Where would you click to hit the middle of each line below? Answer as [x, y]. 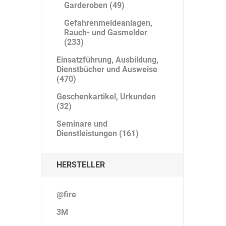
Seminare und [82, 124]
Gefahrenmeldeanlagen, [108, 23]
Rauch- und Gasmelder [105, 33]
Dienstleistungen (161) [97, 133]
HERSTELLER [80, 165]
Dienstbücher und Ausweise [107, 69]
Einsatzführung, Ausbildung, [107, 60]
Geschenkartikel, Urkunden [106, 97]
